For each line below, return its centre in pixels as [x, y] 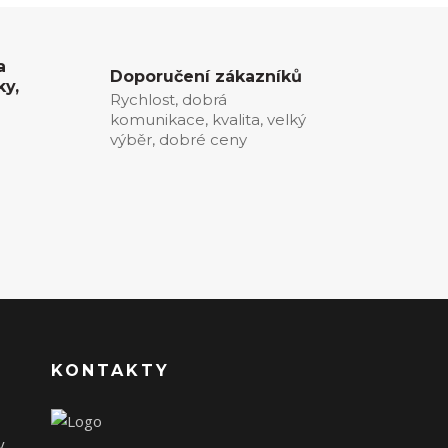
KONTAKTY [110, 370]
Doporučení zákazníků [205, 76]
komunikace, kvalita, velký [207, 119]
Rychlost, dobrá [168, 99]
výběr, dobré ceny [178, 139]
